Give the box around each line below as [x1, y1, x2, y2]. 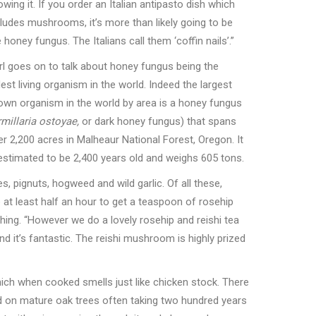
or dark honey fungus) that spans [79, 115, 236, 128]
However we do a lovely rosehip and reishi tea [28, 214, 239, 227]
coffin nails [176, 35, 227, 48]
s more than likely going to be [97, 16, 233, 30]
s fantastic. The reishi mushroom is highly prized [20, 232, 245, 245]
